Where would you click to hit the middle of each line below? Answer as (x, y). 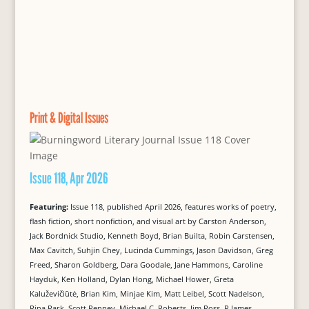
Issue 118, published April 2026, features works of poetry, (173, 207)
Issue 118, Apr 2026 (69, 178)
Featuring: (50, 207)
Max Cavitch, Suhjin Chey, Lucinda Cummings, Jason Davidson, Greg (151, 250)
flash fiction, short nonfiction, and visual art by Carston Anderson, (148, 221)
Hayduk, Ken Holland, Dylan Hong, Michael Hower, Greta (131, 279)
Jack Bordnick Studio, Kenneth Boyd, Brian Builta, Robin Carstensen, (152, 236)
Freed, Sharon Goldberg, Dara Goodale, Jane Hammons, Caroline (146, 265)
